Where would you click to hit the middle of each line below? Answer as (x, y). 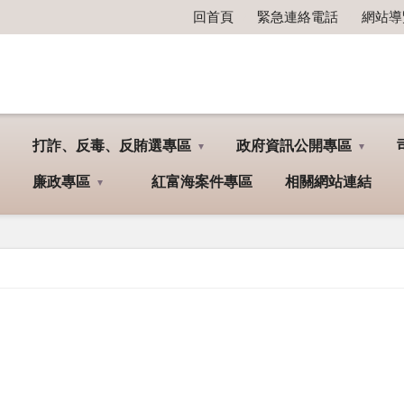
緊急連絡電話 (298, 17)
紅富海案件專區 (202, 182)
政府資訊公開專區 (294, 146)
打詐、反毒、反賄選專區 (112, 146)
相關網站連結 (328, 182)
